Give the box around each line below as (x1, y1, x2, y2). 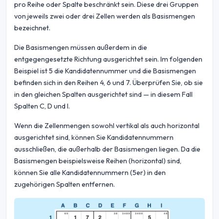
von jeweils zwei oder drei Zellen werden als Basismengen (14, 12, 195, 21)
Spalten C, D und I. (14, 102, 70, 111)
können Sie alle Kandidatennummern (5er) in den (14, 168, 166, 177)
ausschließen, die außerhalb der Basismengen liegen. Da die (14, 145, 200, 154)
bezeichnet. (14, 23, 50, 33)
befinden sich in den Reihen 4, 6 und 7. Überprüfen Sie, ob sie (14, 78, 203, 88)
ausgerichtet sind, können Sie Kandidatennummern (14, 133, 174, 142)
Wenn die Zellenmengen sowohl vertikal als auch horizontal (14, 121, 199, 131)
